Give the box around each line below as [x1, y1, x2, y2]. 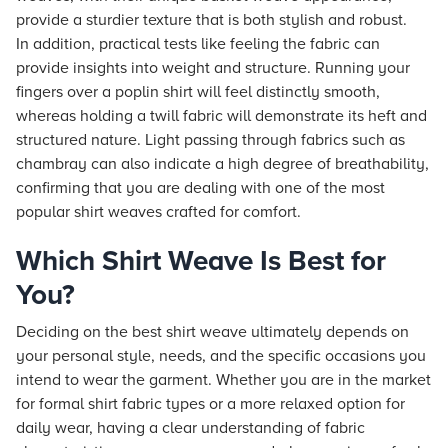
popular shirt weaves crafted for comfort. [16, 202, 301, 222]
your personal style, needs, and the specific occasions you [16, 346, 426, 366]
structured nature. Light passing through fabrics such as [16, 130, 405, 150]
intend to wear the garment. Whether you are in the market [16, 370, 431, 390]
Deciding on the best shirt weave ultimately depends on [16, 322, 409, 342]
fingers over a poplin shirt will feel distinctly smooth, [16, 82, 380, 102]
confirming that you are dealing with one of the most [16, 178, 385, 198]
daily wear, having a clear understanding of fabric [16, 418, 365, 438]
